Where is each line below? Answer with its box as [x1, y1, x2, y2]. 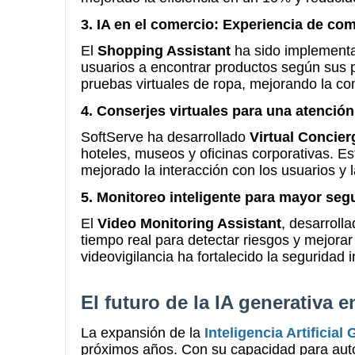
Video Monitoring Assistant [97, 216, 281, 231]
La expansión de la [81, 325, 204, 341]
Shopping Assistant [97, 43, 231, 59]
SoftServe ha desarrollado [81, 129, 250, 145]
